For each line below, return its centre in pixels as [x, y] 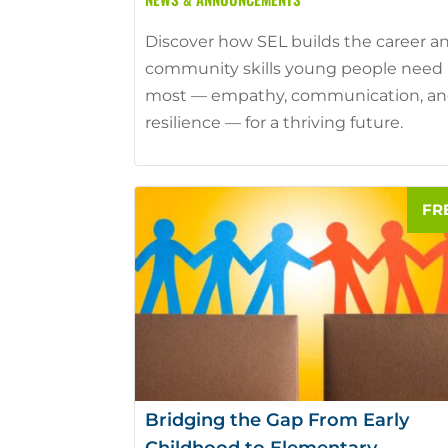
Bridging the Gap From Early [277, 420]
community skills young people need [294, 68]
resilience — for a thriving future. [274, 122]
